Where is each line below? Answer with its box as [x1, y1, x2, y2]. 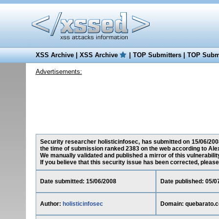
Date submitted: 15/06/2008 [40, 178, 116, 185]
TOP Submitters [132, 51, 181, 59]
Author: [40, 200, 63, 207]
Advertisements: [35, 68, 82, 75]
